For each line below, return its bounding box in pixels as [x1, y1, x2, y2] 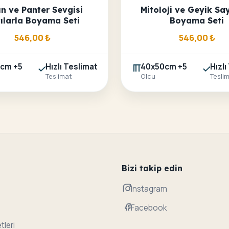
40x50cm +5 [141, 61, 187, 73]
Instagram [131, 183, 167, 194]
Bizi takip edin [122, 163, 182, 174]
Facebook [131, 202, 167, 213]
